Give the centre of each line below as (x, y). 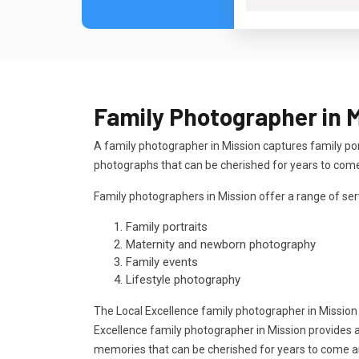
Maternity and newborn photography (221, 244)
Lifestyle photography (183, 280)
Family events (162, 262)
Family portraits (167, 227)
